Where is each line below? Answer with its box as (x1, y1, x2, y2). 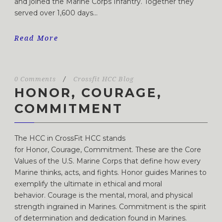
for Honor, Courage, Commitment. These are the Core (14, 145, 201, 154)
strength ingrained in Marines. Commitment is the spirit (14, 202, 206, 211)
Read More (14, 34, 58, 42)
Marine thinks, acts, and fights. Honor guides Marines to (14, 167, 207, 177)
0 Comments (14, 75, 56, 83)
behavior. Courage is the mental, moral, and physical (14, 190, 193, 200)
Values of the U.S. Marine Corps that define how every (14, 156, 201, 166)
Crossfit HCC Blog (73, 75, 134, 83)
